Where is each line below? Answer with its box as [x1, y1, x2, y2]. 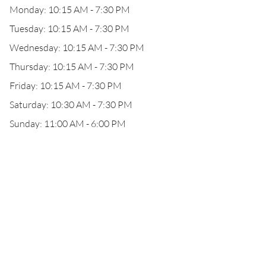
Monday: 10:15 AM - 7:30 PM [9, 4, 130, 15]
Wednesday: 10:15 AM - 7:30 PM [9, 42, 144, 53]
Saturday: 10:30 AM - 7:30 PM [9, 99, 132, 110]
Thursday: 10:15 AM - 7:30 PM [9, 61, 134, 72]
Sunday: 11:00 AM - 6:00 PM [9, 118, 126, 129]
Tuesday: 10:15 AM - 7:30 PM [9, 23, 129, 34]
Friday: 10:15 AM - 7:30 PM [9, 80, 122, 91]
